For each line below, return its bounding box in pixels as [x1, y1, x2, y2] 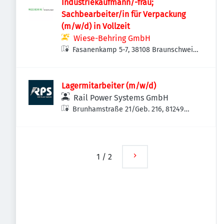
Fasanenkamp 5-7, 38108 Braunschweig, [72, 45, 199, 54]
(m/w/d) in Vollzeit [61, 21, 130, 31]
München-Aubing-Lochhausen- [72, 115, 171, 124]
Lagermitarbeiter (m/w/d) [61, 81, 156, 90]
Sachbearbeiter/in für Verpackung [61, 9, 185, 19]
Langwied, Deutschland [72, 126, 147, 134]
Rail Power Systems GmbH [73, 93, 168, 102]
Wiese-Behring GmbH [73, 33, 150, 43]
